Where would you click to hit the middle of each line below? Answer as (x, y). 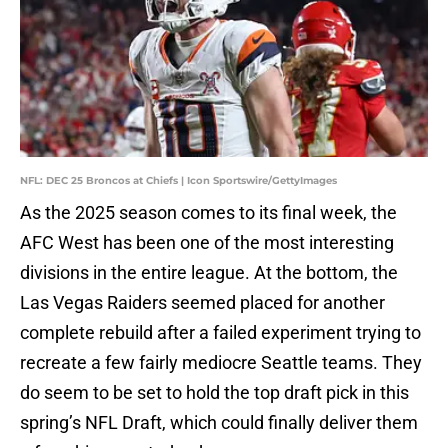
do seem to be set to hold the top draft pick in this (214, 393)
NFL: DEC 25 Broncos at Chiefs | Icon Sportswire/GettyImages (178, 181)
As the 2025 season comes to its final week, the (208, 213)
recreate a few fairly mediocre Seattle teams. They (221, 363)
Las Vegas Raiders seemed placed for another (202, 303)
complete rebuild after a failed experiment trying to (220, 333)
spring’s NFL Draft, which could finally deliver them (219, 423)
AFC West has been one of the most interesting (207, 243)
